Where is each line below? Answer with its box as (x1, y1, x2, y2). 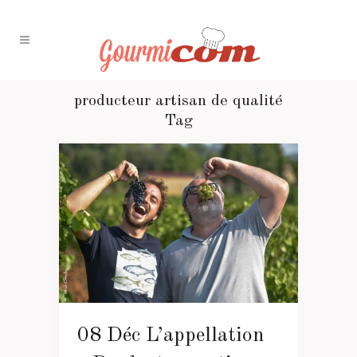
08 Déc (77, 324, 140, 346)
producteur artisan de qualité (74, 93, 283, 109)
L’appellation (146, 324, 265, 346)
